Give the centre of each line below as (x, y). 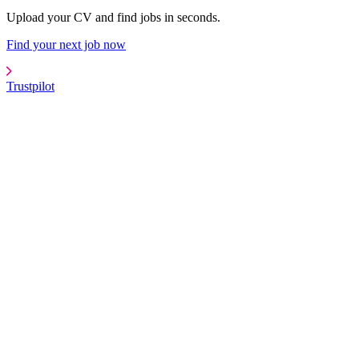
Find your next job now (66, 44)
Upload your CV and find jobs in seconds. (113, 17)
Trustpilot (30, 86)
